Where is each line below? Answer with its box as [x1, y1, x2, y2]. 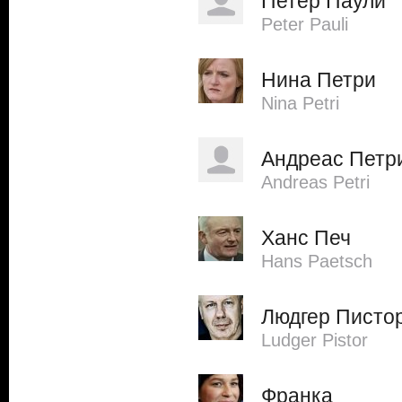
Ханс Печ [261, 226, 351, 249]
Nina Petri [261, 93, 339, 113]
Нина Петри [261, 68, 376, 92]
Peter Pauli [261, 14, 348, 34]
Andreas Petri [261, 172, 370, 192]
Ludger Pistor [261, 330, 368, 350]
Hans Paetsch [261, 251, 372, 271]
